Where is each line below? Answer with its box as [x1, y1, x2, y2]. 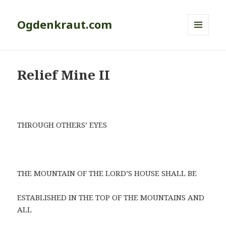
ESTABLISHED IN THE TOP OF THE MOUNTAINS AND [17, 192, 205, 203]
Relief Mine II [17, 66, 110, 84]
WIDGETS [188, 52, 217, 61]
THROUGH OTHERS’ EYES [17, 120, 107, 130]
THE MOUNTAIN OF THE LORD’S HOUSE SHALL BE [17, 168, 197, 179]
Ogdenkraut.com [17, 17, 112, 32]
